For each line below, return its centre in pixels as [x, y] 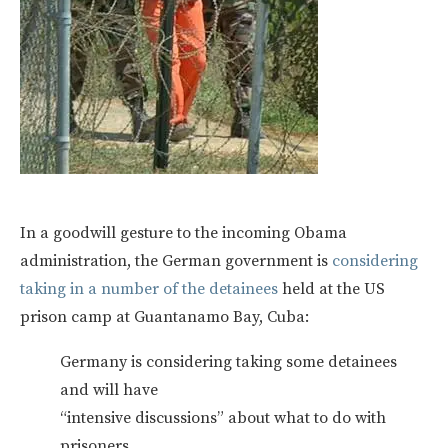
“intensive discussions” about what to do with [223, 417]
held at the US [333, 288]
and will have [109, 389]
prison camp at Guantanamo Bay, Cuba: [164, 316]
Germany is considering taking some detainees [228, 361]
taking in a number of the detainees [151, 288]
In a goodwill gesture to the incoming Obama [183, 232]
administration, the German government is [176, 260]
